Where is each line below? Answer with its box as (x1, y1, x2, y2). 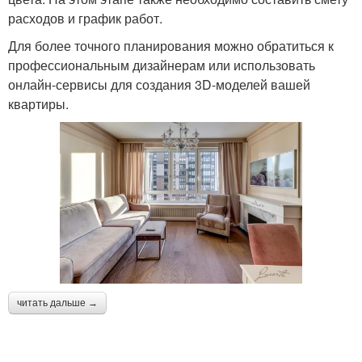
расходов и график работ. (8, 8, 162, 27)
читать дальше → (17, 297, 98, 309)
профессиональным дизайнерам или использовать (8, 55, 315, 74)
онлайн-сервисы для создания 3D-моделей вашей (8, 74, 310, 94)
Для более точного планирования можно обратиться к (8, 36, 334, 55)
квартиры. (8, 94, 69, 113)
